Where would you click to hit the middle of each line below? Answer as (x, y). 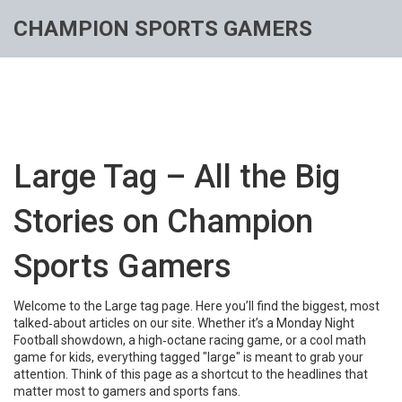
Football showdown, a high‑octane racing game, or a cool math (190, 340)
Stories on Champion (163, 222)
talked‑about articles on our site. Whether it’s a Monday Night (184, 323)
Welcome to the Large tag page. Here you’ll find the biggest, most (197, 306)
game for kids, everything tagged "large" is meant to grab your (188, 357)
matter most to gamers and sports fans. (127, 391)
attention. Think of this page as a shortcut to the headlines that (191, 374)
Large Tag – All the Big (177, 177)
